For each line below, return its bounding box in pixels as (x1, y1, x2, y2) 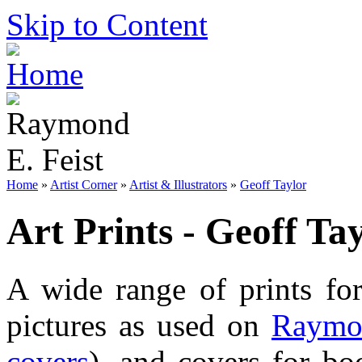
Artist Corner (50, 178, 117, 192)
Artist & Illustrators (129, 178, 227, 192)
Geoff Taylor (240, 178, 306, 192)
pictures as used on (6, 307, 271, 343)
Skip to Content (6, 7, 208, 42)
